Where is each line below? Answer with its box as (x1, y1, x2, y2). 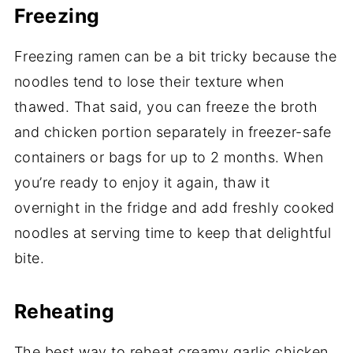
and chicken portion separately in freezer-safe (13, 124, 332, 141)
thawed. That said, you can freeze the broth (13, 98, 318, 116)
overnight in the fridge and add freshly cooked (13, 199, 335, 217)
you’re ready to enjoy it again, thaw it (13, 174, 270, 191)
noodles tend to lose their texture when (13, 73, 284, 91)
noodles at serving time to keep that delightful (13, 225, 332, 242)
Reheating (13, 299, 115, 324)
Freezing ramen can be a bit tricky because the (13, 48, 337, 65)
